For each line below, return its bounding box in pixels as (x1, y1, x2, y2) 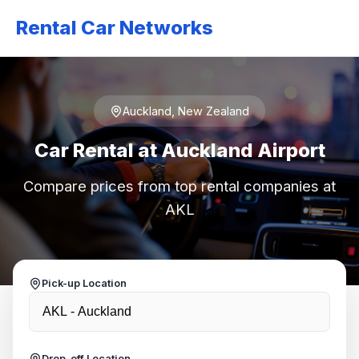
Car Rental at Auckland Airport (34, 139, 325, 162)
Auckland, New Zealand (123, 104, 249, 118)
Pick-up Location (42, 277, 127, 289)
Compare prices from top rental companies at (23, 177, 336, 195)
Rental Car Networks (16, 16, 213, 39)
